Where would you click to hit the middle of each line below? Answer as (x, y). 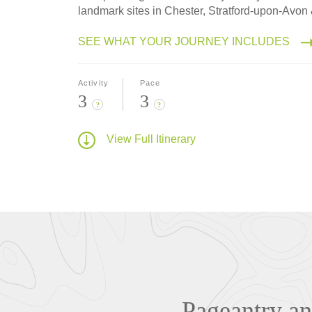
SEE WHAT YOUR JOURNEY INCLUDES (184, 41)
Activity (93, 83)
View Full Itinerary (151, 139)
